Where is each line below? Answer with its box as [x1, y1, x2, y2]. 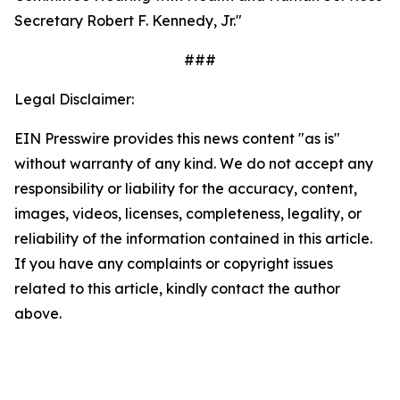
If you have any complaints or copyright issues [14, 254, 333, 272]
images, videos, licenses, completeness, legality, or [14, 204, 362, 222]
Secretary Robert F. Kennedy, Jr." [14, 12, 242, 29]
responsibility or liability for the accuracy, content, [14, 179, 357, 197]
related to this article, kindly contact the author [14, 279, 340, 297]
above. [14, 304, 62, 322]
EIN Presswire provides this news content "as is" [14, 129, 340, 147]
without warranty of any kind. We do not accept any [14, 154, 373, 172]
